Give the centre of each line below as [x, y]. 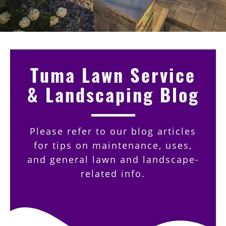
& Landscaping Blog [113, 94]
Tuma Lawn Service [113, 74]
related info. [113, 174]
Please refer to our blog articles [113, 131]
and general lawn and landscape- [113, 159]
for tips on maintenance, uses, [113, 145]
